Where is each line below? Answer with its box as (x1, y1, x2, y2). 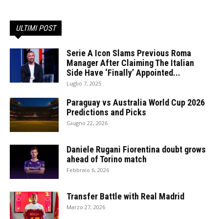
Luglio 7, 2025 (66, 79, 101, 87)
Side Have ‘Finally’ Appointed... (66, 67, 180, 78)
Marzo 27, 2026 (66, 203, 105, 211)
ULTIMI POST (16, 23, 56, 33)
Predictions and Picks (66, 107, 146, 117)
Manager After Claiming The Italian (66, 57, 194, 68)
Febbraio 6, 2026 (66, 166, 109, 174)
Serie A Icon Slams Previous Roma (66, 47, 191, 58)
